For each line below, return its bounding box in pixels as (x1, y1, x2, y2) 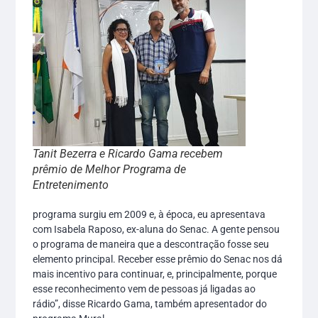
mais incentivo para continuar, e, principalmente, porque (33, 268, 278, 280)
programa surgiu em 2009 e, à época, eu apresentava (33, 209, 266, 221)
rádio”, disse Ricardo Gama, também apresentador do (33, 298, 268, 310)
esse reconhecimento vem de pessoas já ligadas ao (33, 283, 256, 295)
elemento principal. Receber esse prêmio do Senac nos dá (33, 253, 283, 265)
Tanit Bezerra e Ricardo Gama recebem (33, 147, 224, 161)
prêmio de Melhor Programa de (33, 163, 187, 177)
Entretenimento (33, 178, 109, 192)
